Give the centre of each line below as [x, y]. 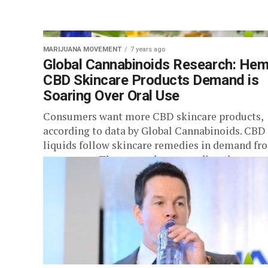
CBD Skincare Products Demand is [151, 80]
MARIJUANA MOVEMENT [82, 49]
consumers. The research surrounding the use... [154, 159]
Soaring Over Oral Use [111, 96]
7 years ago [148, 49]
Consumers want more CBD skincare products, [153, 116]
